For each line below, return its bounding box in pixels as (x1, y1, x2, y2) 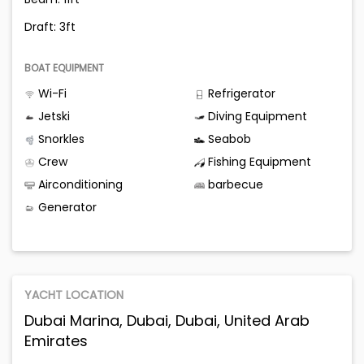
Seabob (205, 131, 251, 148)
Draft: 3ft (24, 19, 76, 36)
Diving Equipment (205, 108, 307, 125)
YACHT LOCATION (24, 287, 123, 304)
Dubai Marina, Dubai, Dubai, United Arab (24, 310, 310, 331)
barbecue (205, 176, 263, 193)
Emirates (24, 331, 88, 352)
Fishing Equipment (205, 154, 311, 171)
